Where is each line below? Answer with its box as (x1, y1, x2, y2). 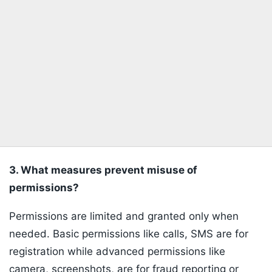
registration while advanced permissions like (9, 245, 225, 258)
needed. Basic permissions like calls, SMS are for (9, 228, 248, 240)
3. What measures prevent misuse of (9, 164, 197, 177)
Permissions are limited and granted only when (9, 210, 239, 223)
